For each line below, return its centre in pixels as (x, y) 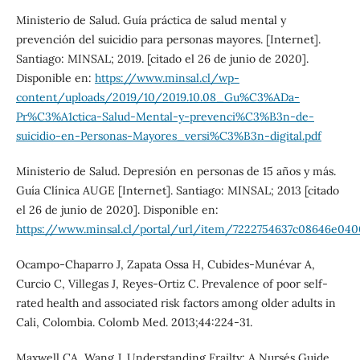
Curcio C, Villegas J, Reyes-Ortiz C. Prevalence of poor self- (172, 284)
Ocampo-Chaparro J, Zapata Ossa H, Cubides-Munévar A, (165, 265)
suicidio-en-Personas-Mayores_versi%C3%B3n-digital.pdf (168, 136)
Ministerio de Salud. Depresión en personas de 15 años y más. (176, 172)
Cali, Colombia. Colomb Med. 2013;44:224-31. (134, 323)
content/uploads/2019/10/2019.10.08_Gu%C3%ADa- (157, 98)
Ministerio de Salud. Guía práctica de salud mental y (151, 20)
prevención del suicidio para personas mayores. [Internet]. (168, 40)
